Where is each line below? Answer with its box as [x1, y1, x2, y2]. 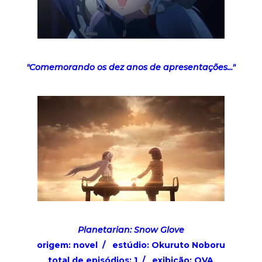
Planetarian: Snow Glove [77, 224, 184, 235]
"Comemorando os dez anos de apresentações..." [26, 61, 236, 73]
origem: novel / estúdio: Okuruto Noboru [36, 239, 225, 250]
